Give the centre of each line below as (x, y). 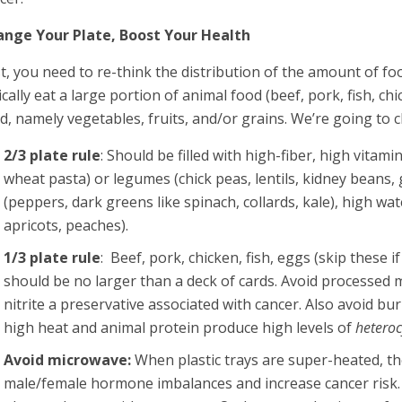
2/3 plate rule (52, 155)
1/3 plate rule (52, 258)
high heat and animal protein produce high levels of (180, 328)
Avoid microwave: (68, 360)
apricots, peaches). (66, 225)
